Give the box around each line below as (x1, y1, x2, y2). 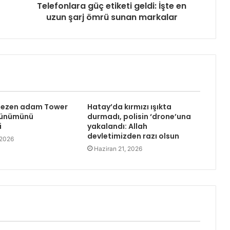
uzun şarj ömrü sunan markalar (46, 11, 178, 24)
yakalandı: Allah (87, 121, 147, 132)
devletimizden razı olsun (87, 131, 179, 142)
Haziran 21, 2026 (93, 145, 142, 153)
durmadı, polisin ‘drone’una (87, 111, 191, 122)
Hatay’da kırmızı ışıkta (87, 102, 171, 112)
